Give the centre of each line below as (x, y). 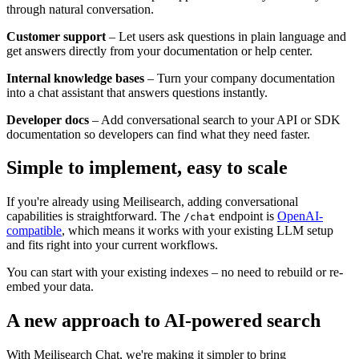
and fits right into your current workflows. (112, 245)
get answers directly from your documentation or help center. (159, 50)
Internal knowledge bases (75, 78)
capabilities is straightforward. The (95, 216)
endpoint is (246, 216)
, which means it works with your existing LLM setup (198, 231)
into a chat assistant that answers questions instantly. (137, 92)
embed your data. (50, 287)
